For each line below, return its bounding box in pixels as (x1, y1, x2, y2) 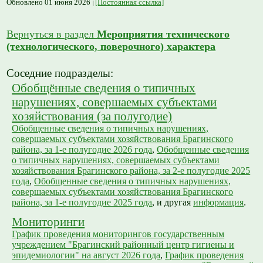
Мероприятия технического (97, 28, 230, 41)
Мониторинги (12, 215, 85, 229)
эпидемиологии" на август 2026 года (12, 250, 161, 261)
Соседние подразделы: (6, 67, 114, 80)
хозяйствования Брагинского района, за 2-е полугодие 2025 (12, 166, 251, 176)
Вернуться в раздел (6, 28, 97, 41)
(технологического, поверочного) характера (6, 41, 216, 53)
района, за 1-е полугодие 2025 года (12, 197, 153, 208)
